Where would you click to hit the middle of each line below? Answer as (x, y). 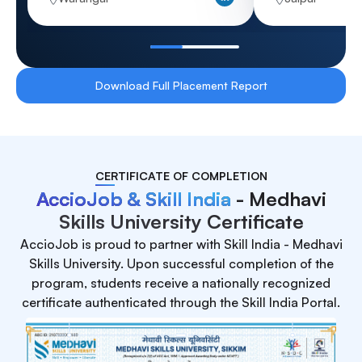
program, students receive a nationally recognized (181, 267)
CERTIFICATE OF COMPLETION (181, 160)
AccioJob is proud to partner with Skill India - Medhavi (181, 228)
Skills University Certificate (181, 206)
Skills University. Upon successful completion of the (181, 248)
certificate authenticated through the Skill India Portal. (181, 286)
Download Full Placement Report (181, 69)
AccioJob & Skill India (133, 183)
